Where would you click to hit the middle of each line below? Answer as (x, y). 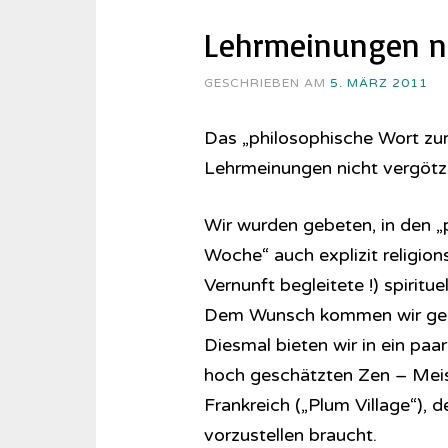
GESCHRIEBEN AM (266, 83)
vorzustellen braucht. (290, 435)
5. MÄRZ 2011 (378, 83)
